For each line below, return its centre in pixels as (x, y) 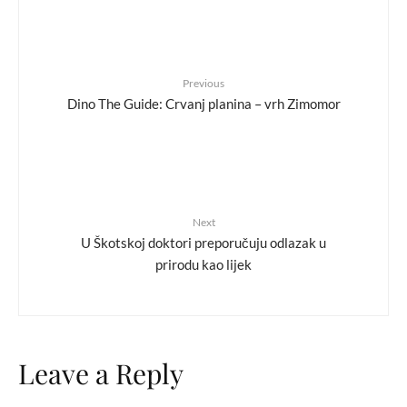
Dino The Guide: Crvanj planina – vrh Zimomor (203, 103)
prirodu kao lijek (203, 264)
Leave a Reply (101, 374)
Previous (203, 84)
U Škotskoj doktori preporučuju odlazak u (203, 242)
